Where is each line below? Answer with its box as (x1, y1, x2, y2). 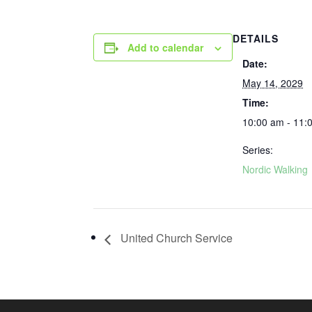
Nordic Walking (242, 162, 309, 176)
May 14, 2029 (242, 76, 304, 90)
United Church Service (118, 230, 233, 247)
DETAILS (233, 31, 279, 45)
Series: (242, 143, 274, 157)
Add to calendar (127, 40, 204, 54)
